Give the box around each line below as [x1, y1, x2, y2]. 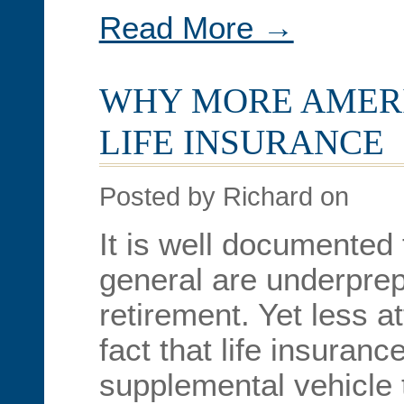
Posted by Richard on [98, 182, 349, 211]
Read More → [98, 10, 294, 45]
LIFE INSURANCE [98, 123, 384, 161]
